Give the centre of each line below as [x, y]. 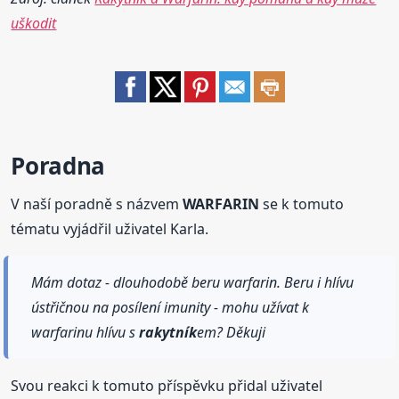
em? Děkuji [232, 333]
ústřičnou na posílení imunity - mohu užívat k [171, 308]
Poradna [58, 166]
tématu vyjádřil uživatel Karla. [110, 229]
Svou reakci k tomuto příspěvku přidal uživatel [167, 386]
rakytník [168, 333]
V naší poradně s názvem [97, 204]
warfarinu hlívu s [85, 333]
